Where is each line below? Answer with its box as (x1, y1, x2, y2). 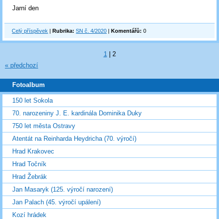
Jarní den (12, 4, 39, 12)
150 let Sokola (12, 97, 53, 105)
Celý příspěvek (12, 28, 48, 34)
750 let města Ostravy (12, 122, 75, 130)
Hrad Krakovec (12, 148, 54, 155)
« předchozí (5, 61, 38, 69)
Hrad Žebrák (12, 173, 47, 181)
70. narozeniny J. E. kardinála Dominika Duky (12, 109, 142, 117)
